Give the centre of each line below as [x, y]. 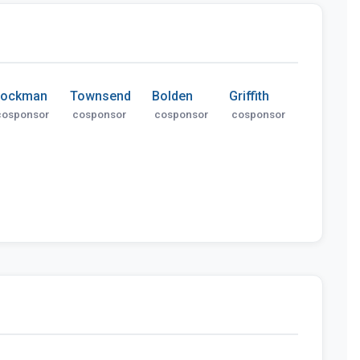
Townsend [100, 96]
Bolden [172, 96]
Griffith [249, 96]
